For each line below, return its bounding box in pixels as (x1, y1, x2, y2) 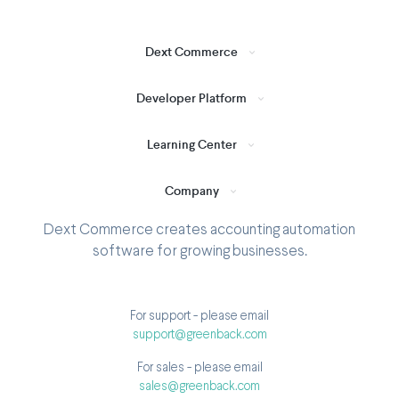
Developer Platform (136, 90, 247, 106)
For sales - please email (136, 361, 263, 374)
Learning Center (146, 136, 237, 152)
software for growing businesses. (92, 244, 307, 259)
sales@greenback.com (139, 379, 260, 393)
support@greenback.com (132, 328, 267, 341)
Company (164, 183, 219, 199)
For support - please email (130, 309, 269, 322)
